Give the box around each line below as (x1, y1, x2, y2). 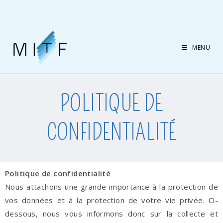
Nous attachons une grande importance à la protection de (5, 182, 218, 192)
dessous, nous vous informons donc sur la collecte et (5, 209, 218, 219)
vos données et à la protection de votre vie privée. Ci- (5, 195, 218, 205)
